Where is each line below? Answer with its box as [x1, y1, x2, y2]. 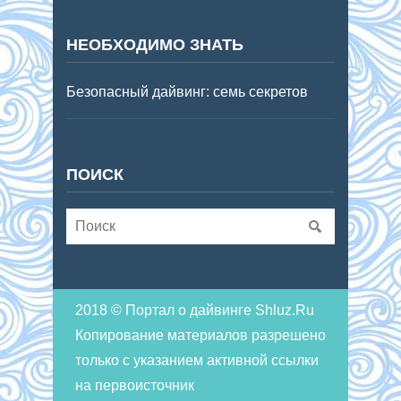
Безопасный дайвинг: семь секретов [66, 83, 308, 99]
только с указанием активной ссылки [75, 353, 319, 369]
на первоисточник [75, 378, 194, 394]
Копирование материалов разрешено [75, 328, 326, 344]
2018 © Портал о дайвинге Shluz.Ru [75, 303, 314, 319]
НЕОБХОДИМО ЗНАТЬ [66, 34, 243, 54]
